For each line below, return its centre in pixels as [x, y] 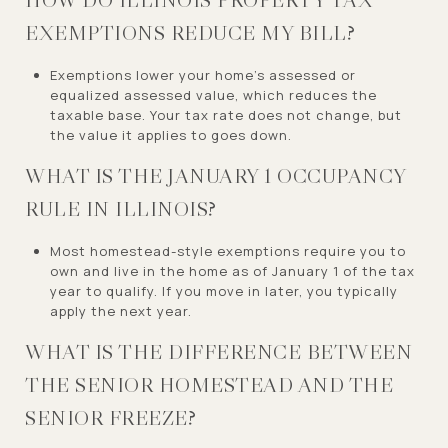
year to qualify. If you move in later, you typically [223, 290]
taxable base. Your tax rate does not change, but [225, 114]
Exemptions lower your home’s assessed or [202, 74]
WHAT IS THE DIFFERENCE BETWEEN [218, 351]
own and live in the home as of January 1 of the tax [232, 270]
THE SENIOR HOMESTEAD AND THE [209, 384]
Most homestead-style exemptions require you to [227, 250]
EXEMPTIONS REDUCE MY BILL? [190, 32]
